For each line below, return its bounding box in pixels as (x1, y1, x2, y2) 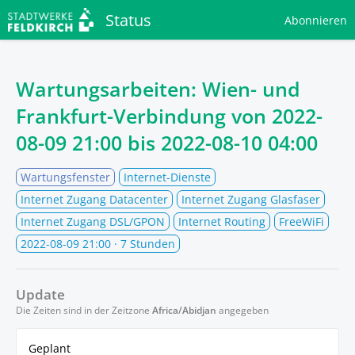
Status (105, 9, 151, 31)
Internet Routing (178, 214, 265, 229)
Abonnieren (284, 12, 347, 28)
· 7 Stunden (111, 236, 175, 251)
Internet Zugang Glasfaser (181, 192, 320, 207)
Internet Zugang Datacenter (21, 192, 168, 207)
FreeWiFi (279, 214, 324, 229)
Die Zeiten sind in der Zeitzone (16, 303, 152, 317)
